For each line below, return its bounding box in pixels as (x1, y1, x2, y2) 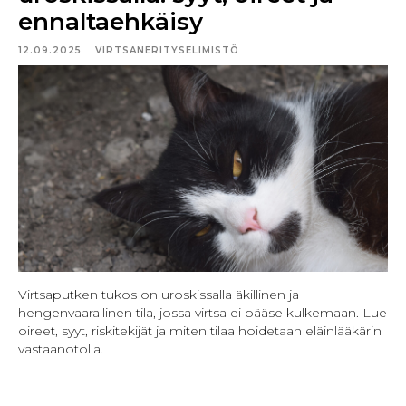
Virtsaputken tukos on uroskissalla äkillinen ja (18, 286, 299, 304)
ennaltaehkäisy (18, 6, 203, 36)
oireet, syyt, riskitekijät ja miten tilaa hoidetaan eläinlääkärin (18, 323, 382, 340)
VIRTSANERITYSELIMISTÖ (95, 43, 239, 56)
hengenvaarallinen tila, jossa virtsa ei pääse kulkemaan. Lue (18, 304, 387, 322)
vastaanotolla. (18, 341, 103, 358)
